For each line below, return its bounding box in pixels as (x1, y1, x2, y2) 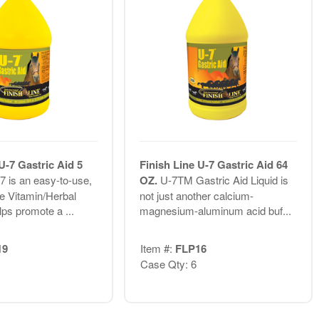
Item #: (140, 240, 175, 256)
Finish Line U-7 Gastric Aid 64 (139, 157, 288, 173)
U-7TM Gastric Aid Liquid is (159, 172, 288, 188)
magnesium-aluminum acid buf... (139, 203, 291, 219)
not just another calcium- (139, 188, 253, 204)
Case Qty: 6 (140, 256, 197, 271)
